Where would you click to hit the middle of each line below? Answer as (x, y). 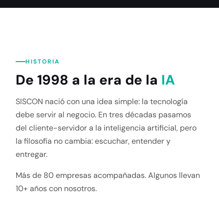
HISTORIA (43, 62)
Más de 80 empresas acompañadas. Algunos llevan (108, 175)
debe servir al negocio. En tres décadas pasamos (103, 115)
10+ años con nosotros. (56, 188)
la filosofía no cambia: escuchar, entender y (93, 141)
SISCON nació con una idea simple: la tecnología (102, 101)
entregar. (32, 154)
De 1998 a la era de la (88, 80)
